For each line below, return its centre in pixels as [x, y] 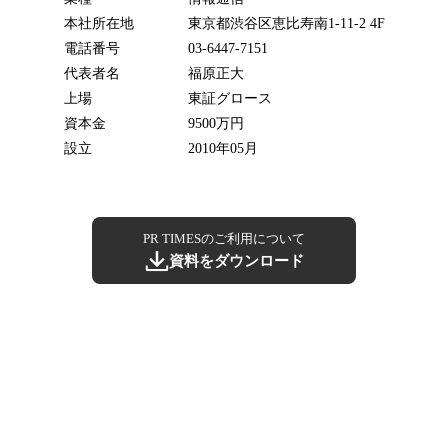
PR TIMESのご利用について [224, 238]
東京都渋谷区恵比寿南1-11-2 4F [286, 23]
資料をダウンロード [236, 260]
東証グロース [229, 98]
